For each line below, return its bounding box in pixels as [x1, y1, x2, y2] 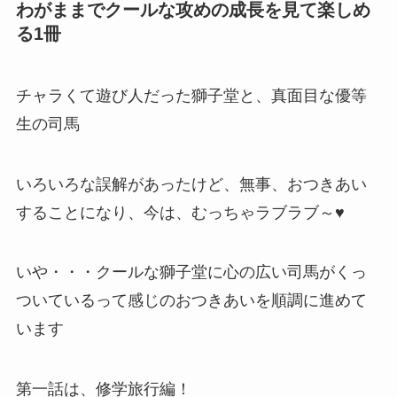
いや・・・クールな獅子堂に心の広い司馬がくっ [15, 263, 367, 282]
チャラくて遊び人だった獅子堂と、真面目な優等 [15, 86, 367, 105]
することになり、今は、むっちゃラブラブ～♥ [15, 203, 345, 222]
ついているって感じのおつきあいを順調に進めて [15, 292, 367, 310]
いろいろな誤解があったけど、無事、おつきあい [15, 175, 367, 193]
